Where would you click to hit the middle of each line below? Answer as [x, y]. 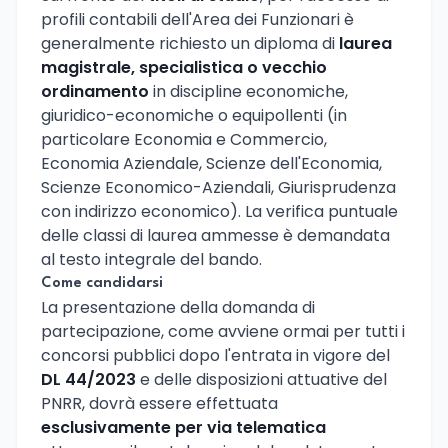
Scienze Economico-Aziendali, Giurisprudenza [218, 188]
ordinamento [95, 92]
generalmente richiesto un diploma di [190, 44]
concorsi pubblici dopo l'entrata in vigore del [215, 356]
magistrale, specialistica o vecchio [184, 68]
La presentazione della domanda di [178, 308]
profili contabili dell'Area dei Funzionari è [197, 20]
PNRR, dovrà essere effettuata [159, 404]
